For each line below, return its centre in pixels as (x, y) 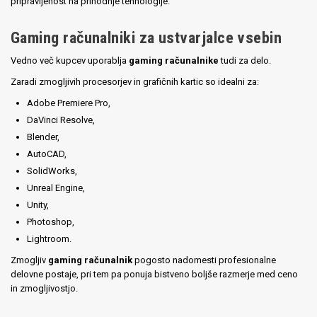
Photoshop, (51, 221)
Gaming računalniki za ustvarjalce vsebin (146, 38)
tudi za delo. (245, 60)
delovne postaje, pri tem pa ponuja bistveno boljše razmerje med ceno (154, 274)
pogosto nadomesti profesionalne (204, 260)
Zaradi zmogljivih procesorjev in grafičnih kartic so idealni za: (135, 82)
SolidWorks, (52, 171)
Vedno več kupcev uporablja (70, 60)
